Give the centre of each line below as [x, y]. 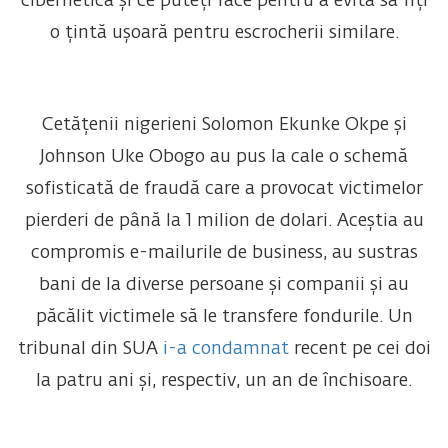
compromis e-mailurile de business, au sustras [224, 253]
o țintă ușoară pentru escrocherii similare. [224, 33]
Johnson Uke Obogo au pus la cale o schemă [224, 157]
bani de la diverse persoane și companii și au [224, 285]
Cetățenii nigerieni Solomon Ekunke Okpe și [224, 125]
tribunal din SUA [90, 349]
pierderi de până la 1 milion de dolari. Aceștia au [224, 221]
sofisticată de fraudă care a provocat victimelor [224, 189]
